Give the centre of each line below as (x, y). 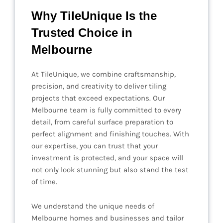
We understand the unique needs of (93, 206)
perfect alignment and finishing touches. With (110, 134)
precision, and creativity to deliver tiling (99, 86)
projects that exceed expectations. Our (98, 98)
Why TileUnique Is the (94, 16)
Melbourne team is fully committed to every (106, 110)
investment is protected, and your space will (107, 158)
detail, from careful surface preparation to (102, 122)
